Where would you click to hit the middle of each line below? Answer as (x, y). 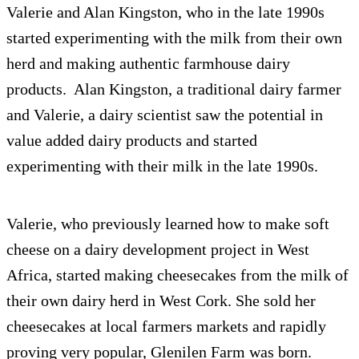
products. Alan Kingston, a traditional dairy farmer (174, 89)
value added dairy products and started (132, 140)
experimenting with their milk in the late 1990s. (162, 166)
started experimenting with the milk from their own (174, 38)
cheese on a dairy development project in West (158, 249)
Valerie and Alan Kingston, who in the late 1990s (165, 12)
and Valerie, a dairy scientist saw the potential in (165, 115)
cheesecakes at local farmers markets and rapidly (166, 326)
